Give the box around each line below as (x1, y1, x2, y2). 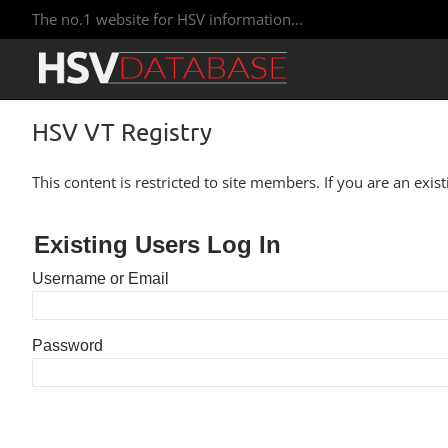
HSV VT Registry (32, 117, 212, 146)
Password (32, 337, 103, 354)
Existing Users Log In (34, 231, 281, 258)
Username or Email (32, 270, 169, 287)
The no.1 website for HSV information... (32, 9, 303, 29)
